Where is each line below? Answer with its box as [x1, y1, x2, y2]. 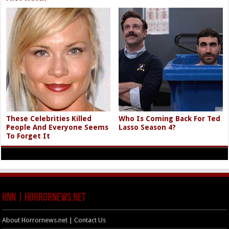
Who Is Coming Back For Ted [119, 114, 221, 123]
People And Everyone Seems [6, 123, 109, 132]
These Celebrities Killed [6, 114, 92, 123]
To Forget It [6, 132, 51, 141]
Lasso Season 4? [119, 123, 176, 132]
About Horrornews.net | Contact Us [2, 216, 106, 224]
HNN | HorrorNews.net [2, 192, 86, 204]
